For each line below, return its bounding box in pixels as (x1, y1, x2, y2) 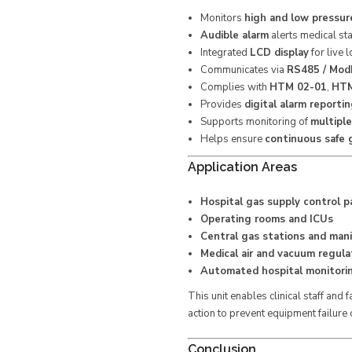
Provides (200, 97, 244, 112)
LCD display (249, 46, 309, 60)
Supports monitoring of (200, 115, 310, 129)
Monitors (200, 11, 244, 25)
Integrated (200, 46, 250, 60)
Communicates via (200, 63, 287, 77)
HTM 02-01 (269, 80, 327, 94)
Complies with (200, 80, 269, 94)
